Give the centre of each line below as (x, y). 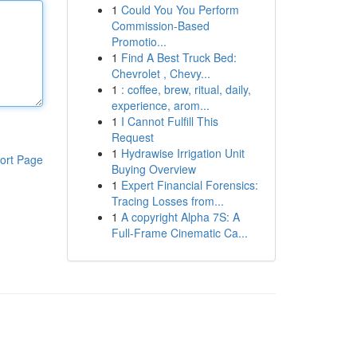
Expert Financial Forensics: (189, 185)
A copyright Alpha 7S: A (180, 217)
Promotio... (139, 41)
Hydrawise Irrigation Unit (182, 153)
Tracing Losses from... (167, 201)
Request (132, 137)
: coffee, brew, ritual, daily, (186, 89)
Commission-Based (160, 25)
